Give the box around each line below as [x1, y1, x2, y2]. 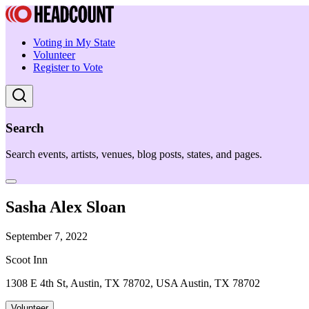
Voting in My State [33, 37, 115, 48]
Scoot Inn [6, 254, 48, 266]
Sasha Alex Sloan [6, 198, 126, 217]
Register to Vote [33, 61, 103, 73]
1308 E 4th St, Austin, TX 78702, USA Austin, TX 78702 [6, 277, 260, 290]
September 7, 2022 [6, 230, 88, 243]
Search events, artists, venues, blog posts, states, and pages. [6, 148, 262, 161]
